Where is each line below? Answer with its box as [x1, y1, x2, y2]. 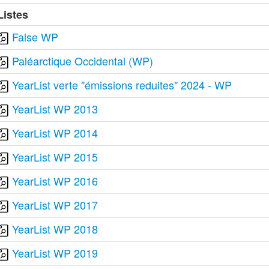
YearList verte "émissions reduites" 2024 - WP [12, 77, 232, 92]
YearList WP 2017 [12, 197, 98, 213]
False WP [12, 29, 59, 44]
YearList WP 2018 [12, 221, 98, 237]
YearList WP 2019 [12, 245, 98, 261]
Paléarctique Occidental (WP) [12, 53, 154, 68]
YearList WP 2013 [12, 101, 98, 116]
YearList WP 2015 [12, 149, 98, 165]
